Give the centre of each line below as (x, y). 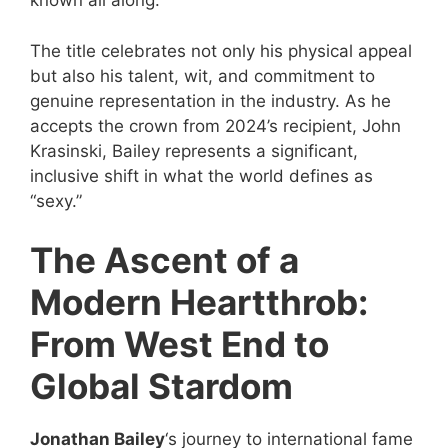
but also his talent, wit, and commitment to (202, 75)
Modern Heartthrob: (199, 302)
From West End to (179, 344)
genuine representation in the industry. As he (210, 100)
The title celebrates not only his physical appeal (221, 50)
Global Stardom (161, 386)
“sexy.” (56, 200)
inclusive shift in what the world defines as (201, 175)
